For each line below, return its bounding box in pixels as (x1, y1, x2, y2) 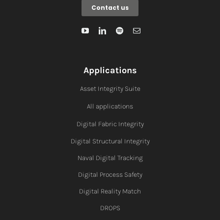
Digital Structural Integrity (70, 137, 150, 145)
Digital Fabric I (76, 119, 120, 128)
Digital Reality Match (79, 187, 141, 195)
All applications (87, 102, 133, 110)
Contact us (91, 3, 129, 12)
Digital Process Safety (78, 170, 142, 179)
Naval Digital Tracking (77, 153, 143, 162)
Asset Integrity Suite (80, 84, 140, 93)
